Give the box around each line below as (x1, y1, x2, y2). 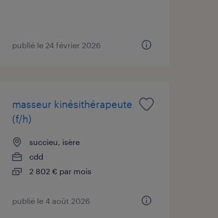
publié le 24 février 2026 (12, 40, 101, 50)
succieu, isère (29, 137, 80, 146)
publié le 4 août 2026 (12, 196, 90, 205)
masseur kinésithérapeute (12, 98, 132, 110)
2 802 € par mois (29, 166, 91, 176)
